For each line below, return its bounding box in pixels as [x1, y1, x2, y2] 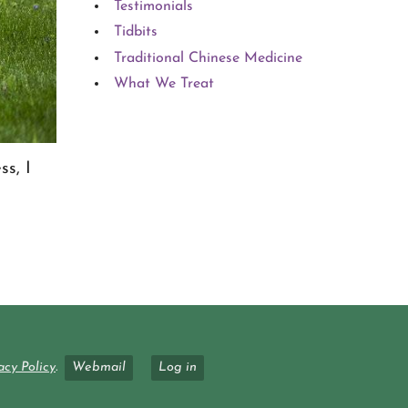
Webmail [72, 360, 126, 374]
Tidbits [113, 25, 158, 40]
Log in [158, 360, 197, 374]
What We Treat [113, 76, 214, 91]
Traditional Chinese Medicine [113, 50, 302, 66]
